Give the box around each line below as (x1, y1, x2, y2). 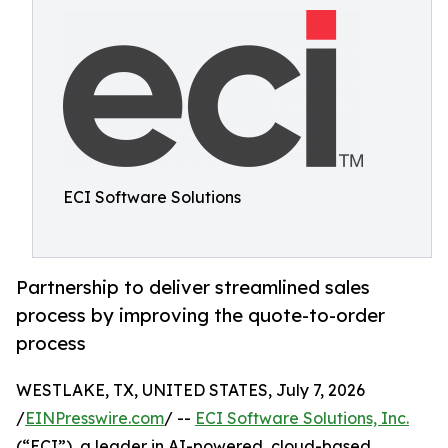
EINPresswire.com (25, 408, 164, 429)
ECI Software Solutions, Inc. (195, 408, 409, 429)
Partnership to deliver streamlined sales (16, 276, 370, 299)
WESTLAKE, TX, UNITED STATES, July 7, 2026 (16, 380, 365, 401)
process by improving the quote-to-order (16, 304, 385, 327)
